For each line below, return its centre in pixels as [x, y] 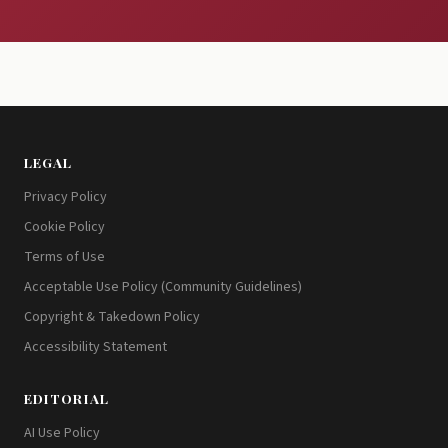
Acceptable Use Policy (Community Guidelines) [163, 286]
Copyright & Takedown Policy [112, 316]
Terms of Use [64, 256]
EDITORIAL [66, 397]
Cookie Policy [64, 226]
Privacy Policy [65, 196]
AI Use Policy [62, 432]
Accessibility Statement [95, 346]
